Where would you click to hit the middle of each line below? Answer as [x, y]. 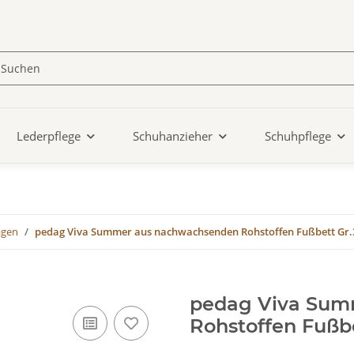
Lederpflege [49, 136]
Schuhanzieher [173, 136]
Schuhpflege [298, 136]
